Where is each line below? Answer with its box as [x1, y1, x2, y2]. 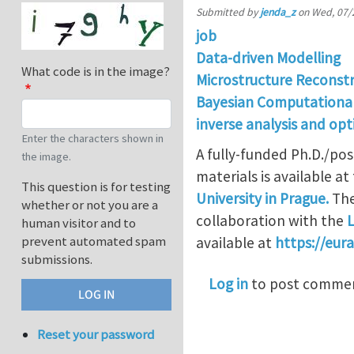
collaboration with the [196, 210, 347, 230]
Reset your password [37, 326, 155, 344]
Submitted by [196, 6, 260, 19]
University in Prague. [196, 188, 329, 208]
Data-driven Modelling [196, 48, 341, 67]
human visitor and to [21, 214, 136, 232]
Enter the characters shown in [21, 131, 164, 146]
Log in [209, 273, 248, 293]
